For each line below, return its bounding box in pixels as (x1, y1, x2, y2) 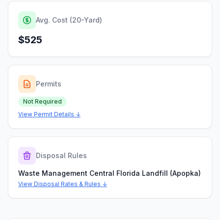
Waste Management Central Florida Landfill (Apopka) (18, 169, 201, 177)
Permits (36, 80, 61, 88)
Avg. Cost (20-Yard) (36, 16, 102, 24)
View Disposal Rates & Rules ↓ (18, 180, 107, 188)
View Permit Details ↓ (18, 110, 81, 118)
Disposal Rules (36, 151, 87, 160)
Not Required (23, 98, 62, 105)
